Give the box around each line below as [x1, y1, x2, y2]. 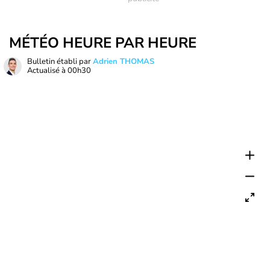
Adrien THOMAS [93, 56, 154, 67]
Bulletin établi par [27, 56, 93, 67]
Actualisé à [27, 65, 67, 76]
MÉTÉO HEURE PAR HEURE [9, 33, 196, 52]
